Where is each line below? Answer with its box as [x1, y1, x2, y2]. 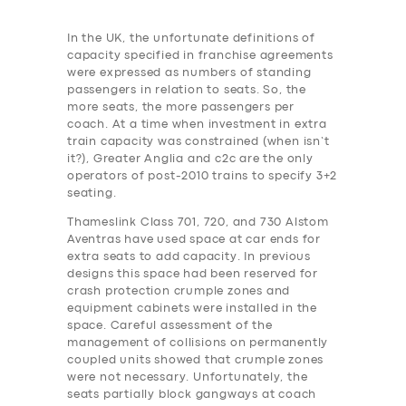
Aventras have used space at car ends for [67, 234, 322, 245]
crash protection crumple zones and [67, 285, 291, 296]
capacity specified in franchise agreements [67, 50, 333, 61]
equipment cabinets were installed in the [67, 303, 318, 314]
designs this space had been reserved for [67, 268, 319, 279]
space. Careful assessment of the [67, 320, 273, 331]
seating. [67, 188, 117, 198]
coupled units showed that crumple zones [67, 354, 324, 365]
